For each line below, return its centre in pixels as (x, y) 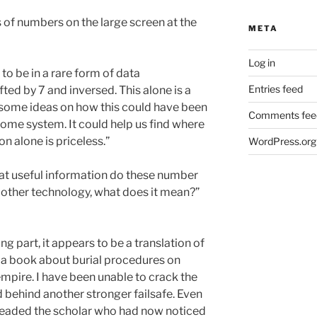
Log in (261, 63)
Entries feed (275, 89)
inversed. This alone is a (130, 91)
